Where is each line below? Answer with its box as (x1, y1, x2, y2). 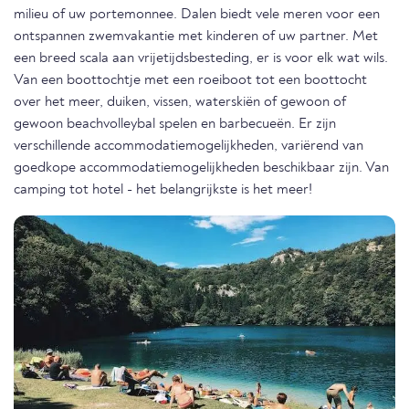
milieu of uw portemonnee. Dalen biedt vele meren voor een (14, 7, 380, 22)
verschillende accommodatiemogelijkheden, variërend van (14, 139, 363, 153)
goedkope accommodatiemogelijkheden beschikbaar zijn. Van (14, 161, 389, 175)
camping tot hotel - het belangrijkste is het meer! (14, 183, 312, 197)
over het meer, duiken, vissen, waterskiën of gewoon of (14, 95, 346, 110)
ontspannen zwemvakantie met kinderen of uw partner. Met (14, 29, 378, 44)
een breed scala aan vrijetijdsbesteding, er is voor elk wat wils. (14, 51, 388, 66)
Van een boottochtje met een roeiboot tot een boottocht (14, 73, 367, 88)
